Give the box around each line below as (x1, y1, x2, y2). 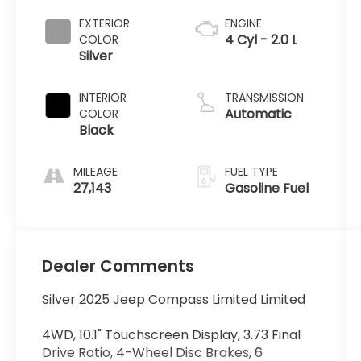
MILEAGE (73, 164, 118, 180)
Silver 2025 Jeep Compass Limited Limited (42, 290, 306, 309)
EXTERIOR (79, 15, 131, 32)
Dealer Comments (42, 255, 195, 278)
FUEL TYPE (224, 164, 278, 180)
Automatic (224, 105, 292, 124)
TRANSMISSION (224, 89, 304, 106)
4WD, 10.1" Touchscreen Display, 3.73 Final (42, 326, 301, 345)
